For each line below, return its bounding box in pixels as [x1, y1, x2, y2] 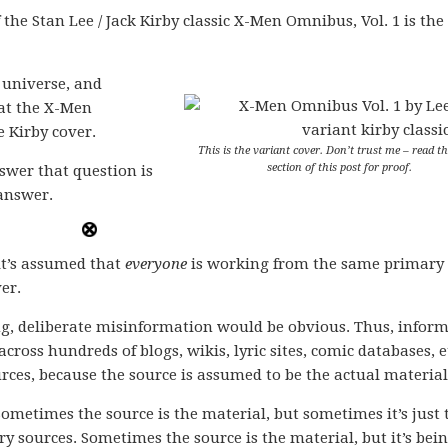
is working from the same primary [187, 255, 444, 273]
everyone [125, 255, 187, 273]
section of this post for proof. [266, 161, 412, 174]
